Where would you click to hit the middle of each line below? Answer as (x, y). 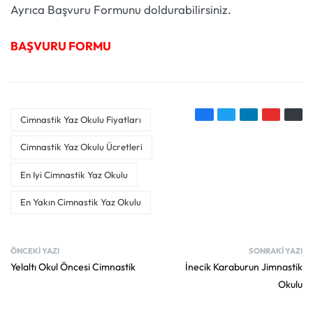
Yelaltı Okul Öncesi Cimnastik (73, 267)
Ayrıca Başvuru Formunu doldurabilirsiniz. (121, 10)
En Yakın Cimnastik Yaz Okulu (81, 202)
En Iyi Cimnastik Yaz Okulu (74, 174)
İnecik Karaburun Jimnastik (244, 267)
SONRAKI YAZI (276, 250)
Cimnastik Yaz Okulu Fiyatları (81, 120)
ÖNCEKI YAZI (35, 250)
